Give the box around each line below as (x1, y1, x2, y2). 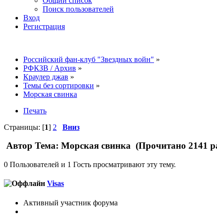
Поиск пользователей (43, 4, 114, 13)
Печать (23, 106, 46, 115)
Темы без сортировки (23, 81, 94, 90)
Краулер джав (23, 72, 68, 81)
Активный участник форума (23, 198, 118, 207)
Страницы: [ (4, 123, 45, 131)
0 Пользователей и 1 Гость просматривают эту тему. (4, 160, 176, 169)
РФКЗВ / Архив (23, 63, 76, 72)
